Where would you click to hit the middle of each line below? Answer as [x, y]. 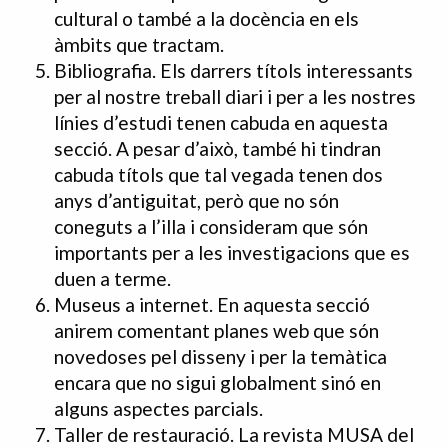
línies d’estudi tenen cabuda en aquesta [221, 123]
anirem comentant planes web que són [216, 331]
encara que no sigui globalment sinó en [217, 383]
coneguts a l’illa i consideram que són [211, 227]
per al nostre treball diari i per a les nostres [235, 97]
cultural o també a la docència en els [206, 19]
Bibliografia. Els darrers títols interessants [233, 71]
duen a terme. [112, 279]
